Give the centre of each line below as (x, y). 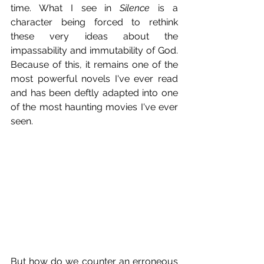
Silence (135, 8)
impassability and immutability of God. (94, 51)
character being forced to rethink (94, 22)
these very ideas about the (94, 37)
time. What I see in (65, 8)
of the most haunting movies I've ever (94, 107)
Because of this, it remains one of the (94, 65)
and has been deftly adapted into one (94, 93)
